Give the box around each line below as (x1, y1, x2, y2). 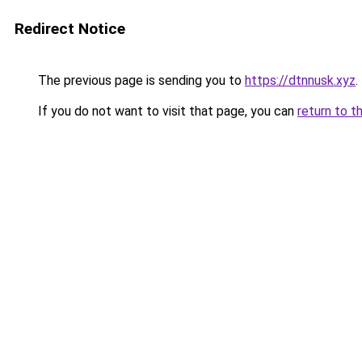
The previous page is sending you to (35, 73, 245, 88)
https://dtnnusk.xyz (245, 73, 356, 88)
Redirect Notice (15, 19, 125, 38)
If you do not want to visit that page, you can (35, 103, 297, 119)
